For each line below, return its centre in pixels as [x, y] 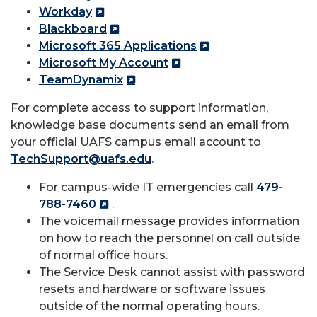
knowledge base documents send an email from [150, 125]
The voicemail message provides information [169, 221]
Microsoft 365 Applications [118, 46]
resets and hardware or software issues [152, 289]
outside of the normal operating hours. [151, 306]
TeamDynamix [81, 80]
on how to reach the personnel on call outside [169, 238]
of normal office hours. [103, 255]
